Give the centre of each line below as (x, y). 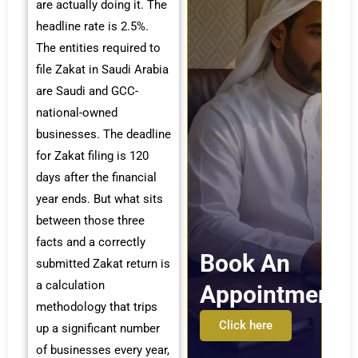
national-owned (77, 113)
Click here (246, 326)
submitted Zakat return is (103, 264)
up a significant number (98, 329)
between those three (90, 221)
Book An (245, 264)
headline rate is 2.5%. (92, 27)
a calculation (70, 286)
